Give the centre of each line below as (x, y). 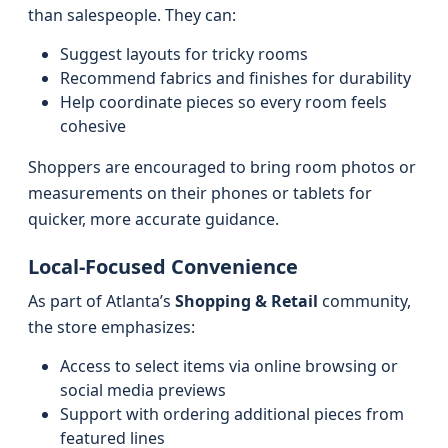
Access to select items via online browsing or (229, 366)
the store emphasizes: (111, 327)
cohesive (93, 126)
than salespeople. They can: (132, 15)
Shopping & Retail (246, 301)
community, (364, 301)
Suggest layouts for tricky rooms (184, 54)
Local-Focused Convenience (163, 266)
